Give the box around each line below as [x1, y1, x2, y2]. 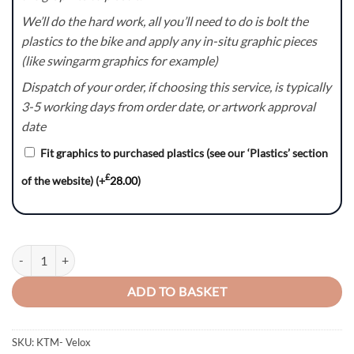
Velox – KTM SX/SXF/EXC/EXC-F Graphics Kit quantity [11, 246, 279, 260]
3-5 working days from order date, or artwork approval [21, 98, 315, 114]
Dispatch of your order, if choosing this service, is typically [21, 78, 331, 94]
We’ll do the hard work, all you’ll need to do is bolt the [21, 13, 308, 28]
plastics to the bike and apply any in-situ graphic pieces [21, 32, 317, 48]
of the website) [21, 173, 96, 187]
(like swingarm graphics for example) [21, 52, 218, 68]
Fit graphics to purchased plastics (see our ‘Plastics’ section [40, 145, 328, 160]
